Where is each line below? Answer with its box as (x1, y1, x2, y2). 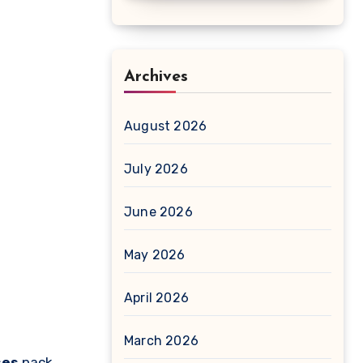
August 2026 (124, 118, 207, 134)
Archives (124, 69, 188, 85)
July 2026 (124, 161, 188, 177)
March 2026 (124, 333, 199, 348)
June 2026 (124, 204, 193, 220)
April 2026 (124, 290, 189, 305)
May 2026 (124, 247, 186, 263)
